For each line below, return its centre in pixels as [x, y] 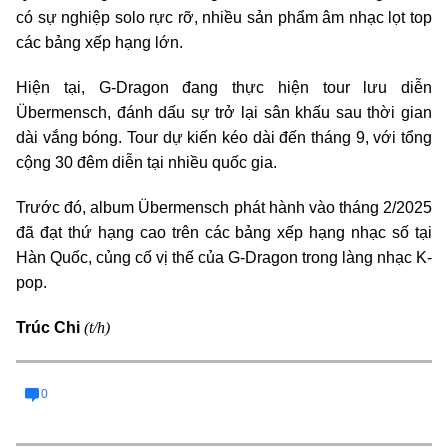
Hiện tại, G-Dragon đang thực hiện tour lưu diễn [224, 88]
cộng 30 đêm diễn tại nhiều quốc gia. [146, 163]
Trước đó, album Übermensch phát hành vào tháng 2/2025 [224, 208]
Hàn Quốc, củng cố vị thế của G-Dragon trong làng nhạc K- [224, 258]
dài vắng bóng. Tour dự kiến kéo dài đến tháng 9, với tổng [224, 138]
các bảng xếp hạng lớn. [99, 43]
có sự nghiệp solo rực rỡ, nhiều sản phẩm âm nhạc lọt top [224, 18]
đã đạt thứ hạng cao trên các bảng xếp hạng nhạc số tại [224, 233]
